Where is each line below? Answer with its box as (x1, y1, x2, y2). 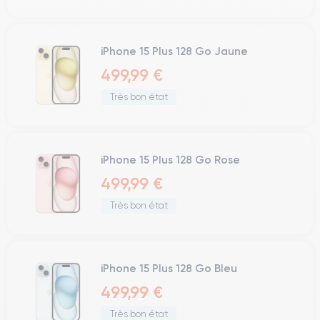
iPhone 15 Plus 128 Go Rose (101, 153, 240, 166)
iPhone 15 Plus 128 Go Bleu (101, 261, 237, 275)
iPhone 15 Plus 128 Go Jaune (101, 44, 248, 58)
